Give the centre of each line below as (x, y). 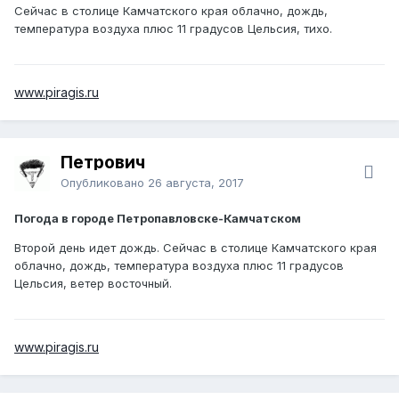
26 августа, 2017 (196, 182)
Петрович (103, 162)
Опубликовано (104, 182)
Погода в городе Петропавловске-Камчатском (158, 218)
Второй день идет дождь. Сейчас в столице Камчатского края (195, 247)
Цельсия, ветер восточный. (95, 283)
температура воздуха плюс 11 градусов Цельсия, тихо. (175, 28)
